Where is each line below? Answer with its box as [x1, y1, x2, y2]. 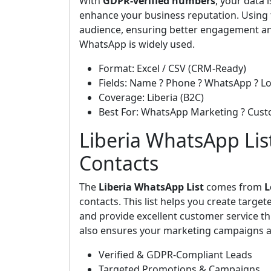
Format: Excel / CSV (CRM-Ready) [99, 62, 246, 75]
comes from [204, 180, 264, 194]
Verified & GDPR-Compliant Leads [99, 248, 252, 261]
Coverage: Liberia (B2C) [99, 91, 204, 104]
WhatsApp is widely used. [79, 38, 195, 51]
